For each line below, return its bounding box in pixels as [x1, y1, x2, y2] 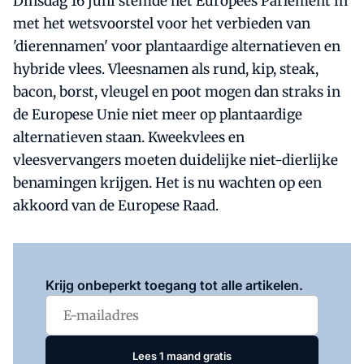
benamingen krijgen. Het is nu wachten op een [13, 174, 322, 192]
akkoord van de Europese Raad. [13, 197, 219, 214]
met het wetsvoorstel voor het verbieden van [13, 15, 310, 32]
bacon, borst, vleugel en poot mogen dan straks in [13, 83, 340, 101]
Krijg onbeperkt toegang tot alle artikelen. [45, 277, 303, 293]
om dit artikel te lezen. [140, 256, 255, 269]
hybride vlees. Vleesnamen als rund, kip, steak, [13, 60, 318, 78]
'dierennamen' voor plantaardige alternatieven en [13, 37, 340, 55]
